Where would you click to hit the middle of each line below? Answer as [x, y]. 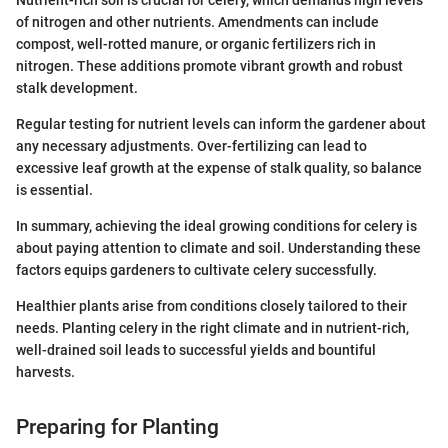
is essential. [54, 189]
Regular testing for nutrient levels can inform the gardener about [221, 123]
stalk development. [77, 87]
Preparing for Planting [117, 426]
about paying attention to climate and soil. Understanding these [218, 247]
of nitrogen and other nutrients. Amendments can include [197, 21]
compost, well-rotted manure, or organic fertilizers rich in [196, 43]
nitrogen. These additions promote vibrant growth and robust [209, 65]
